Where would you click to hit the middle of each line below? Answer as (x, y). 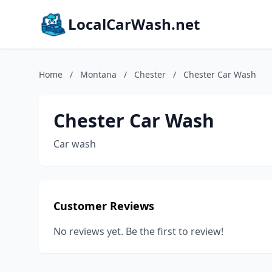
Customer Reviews (104, 206)
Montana (98, 74)
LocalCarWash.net (134, 24)
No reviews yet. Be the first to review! (138, 231)
